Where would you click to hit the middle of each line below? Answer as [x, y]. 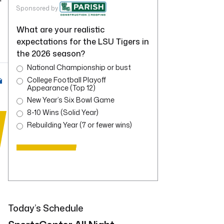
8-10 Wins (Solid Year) [63, 112]
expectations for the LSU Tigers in [83, 42]
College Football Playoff [66, 80]
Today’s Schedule [46, 208]
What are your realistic [60, 30]
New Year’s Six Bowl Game [71, 100]
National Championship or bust [79, 67]
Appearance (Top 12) [61, 88]
